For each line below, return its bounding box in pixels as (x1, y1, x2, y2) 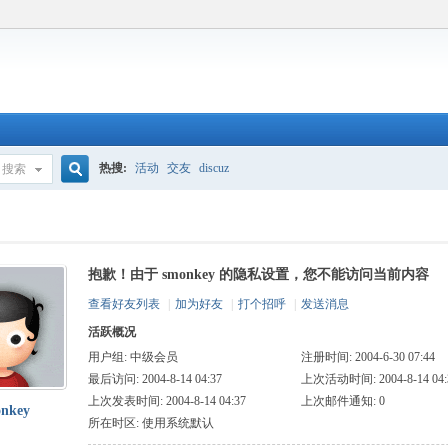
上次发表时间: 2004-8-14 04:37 (87, 394, 246, 408)
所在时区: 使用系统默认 (87, 416, 214, 430)
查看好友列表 (87, 297, 160, 311)
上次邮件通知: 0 (300, 394, 385, 408)
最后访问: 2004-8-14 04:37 (87, 372, 222, 386)
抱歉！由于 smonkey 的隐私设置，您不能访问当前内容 (87, 267, 429, 282)
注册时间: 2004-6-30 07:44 (300, 350, 435, 364)
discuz (199, 161, 230, 175)
